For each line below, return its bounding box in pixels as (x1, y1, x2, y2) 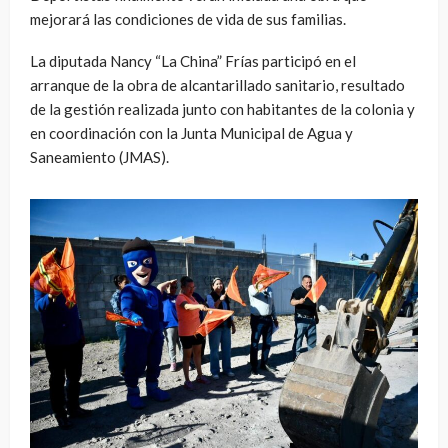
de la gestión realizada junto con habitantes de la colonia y (30, 99, 415, 118)
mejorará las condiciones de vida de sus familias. (30, 9, 346, 28)
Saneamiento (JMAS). (30, 147, 169, 166)
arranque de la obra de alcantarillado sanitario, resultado (30, 75, 405, 94)
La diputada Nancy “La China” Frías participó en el (30, 51, 356, 70)
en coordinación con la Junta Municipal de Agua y (30, 123, 353, 142)
